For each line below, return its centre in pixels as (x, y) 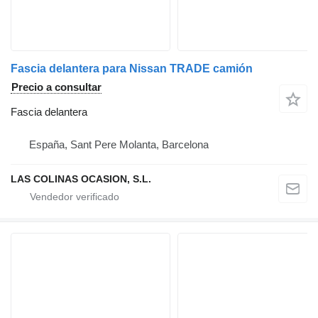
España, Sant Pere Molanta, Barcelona (119, 144)
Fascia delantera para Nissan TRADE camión (132, 68)
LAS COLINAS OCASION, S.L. (81, 179)
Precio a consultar (56, 87)
